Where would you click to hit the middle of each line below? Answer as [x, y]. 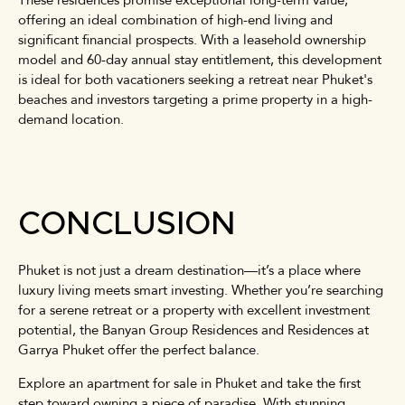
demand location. [71, 119]
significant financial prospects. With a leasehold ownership [192, 39]
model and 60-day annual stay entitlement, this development [200, 59]
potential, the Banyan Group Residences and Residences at [193, 330]
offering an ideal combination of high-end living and [175, 19]
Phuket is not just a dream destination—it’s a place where [189, 270]
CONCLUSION [127, 224]
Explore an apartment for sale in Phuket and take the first [189, 383]
